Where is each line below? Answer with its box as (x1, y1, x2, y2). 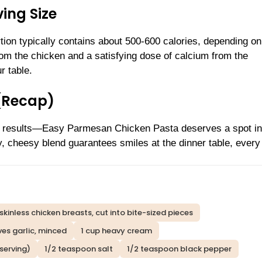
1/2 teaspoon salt (44, 243, 113, 255)
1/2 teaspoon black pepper (127, 243, 232, 255)
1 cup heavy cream (81, 225, 152, 237)
